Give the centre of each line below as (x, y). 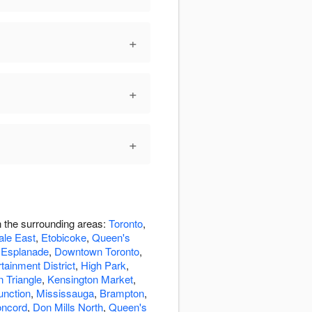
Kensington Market (90, 279)
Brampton (122, 293)
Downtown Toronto (97, 251)
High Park (103, 265)
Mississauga (65, 293)
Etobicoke (64, 237)
